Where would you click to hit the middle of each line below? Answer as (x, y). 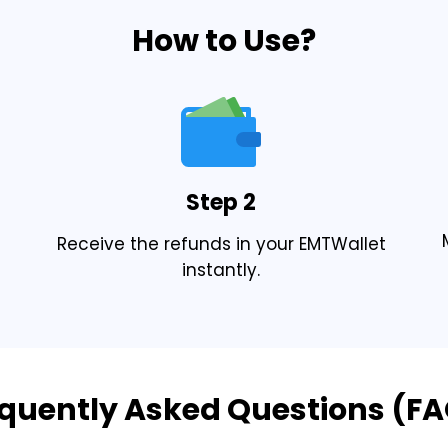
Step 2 (221, 202)
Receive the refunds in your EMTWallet (221, 243)
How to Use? (224, 40)
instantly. (221, 269)
